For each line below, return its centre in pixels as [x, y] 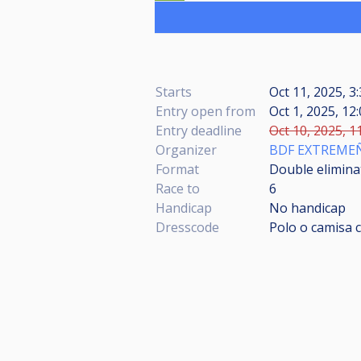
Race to [178, 188]
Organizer [186, 149]
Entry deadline [199, 130]
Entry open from [205, 111]
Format [177, 169]
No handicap [307, 207]
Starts [174, 91]
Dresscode [187, 227]
